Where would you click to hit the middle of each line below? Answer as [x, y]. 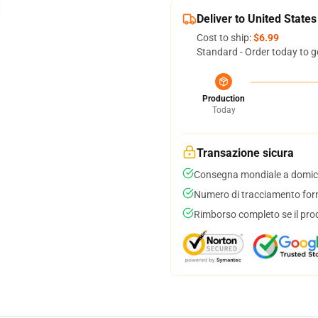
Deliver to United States [257, 19]
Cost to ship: [225, 38]
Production [224, 99]
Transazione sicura [245, 153]
